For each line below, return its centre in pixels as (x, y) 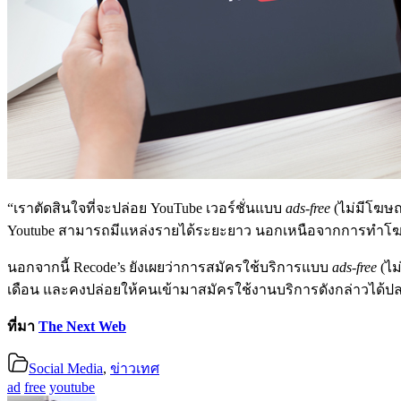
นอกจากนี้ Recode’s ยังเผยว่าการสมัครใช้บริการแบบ (170, 268)
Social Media (66, 369)
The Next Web (82, 327)
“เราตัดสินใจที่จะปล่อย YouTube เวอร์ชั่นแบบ (146, 209)
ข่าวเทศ (135, 369)
